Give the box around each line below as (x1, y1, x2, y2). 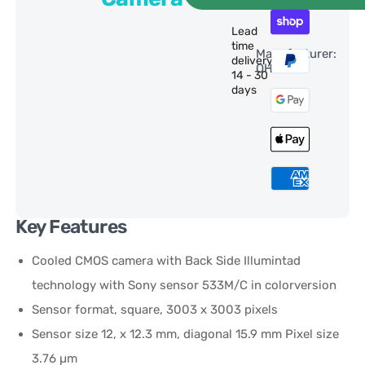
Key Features (15, 215, 127, 238)
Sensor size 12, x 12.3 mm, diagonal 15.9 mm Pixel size (32, 326, 340, 341)
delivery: (231, 53, 277, 68)
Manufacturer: (255, 46, 336, 61)
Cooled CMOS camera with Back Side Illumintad (32, 253, 301, 268)
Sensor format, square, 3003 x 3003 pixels (32, 301, 279, 317)
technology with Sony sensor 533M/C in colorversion (32, 277, 337, 292)
